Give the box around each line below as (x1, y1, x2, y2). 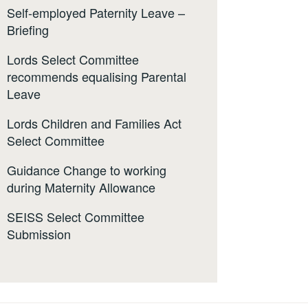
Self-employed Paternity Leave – (7, 3, 185, 22)
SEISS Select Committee (7, 208, 144, 226)
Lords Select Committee (7, 50, 139, 69)
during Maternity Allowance (7, 178, 155, 197)
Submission (7, 225, 71, 243)
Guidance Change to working (7, 161, 166, 179)
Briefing (7, 21, 49, 39)
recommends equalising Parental (7, 67, 186, 86)
